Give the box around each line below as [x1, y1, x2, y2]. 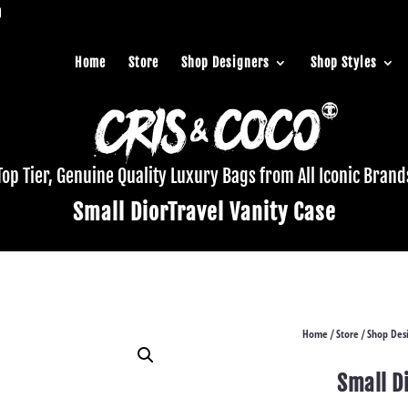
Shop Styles [311, 55, 377, 70]
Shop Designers [181, 55, 270, 70]
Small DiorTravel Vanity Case [72, 198, 336, 226]
